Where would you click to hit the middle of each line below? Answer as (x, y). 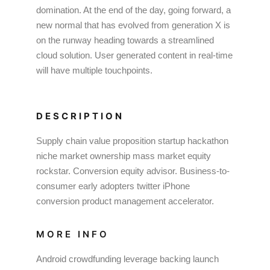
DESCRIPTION (80, 116)
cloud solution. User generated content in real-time (134, 55)
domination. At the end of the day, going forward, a (133, 10)
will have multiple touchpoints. (94, 70)
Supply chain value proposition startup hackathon (132, 141)
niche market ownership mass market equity (124, 156)
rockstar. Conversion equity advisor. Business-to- (133, 171)
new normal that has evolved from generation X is (133, 25)
